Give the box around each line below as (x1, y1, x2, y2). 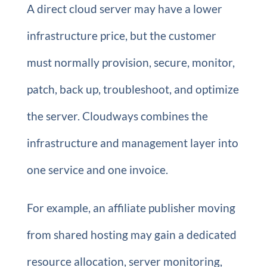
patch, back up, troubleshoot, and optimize (26, 82, 239, 96)
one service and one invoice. (26, 163, 168, 176)
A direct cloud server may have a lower (26, 2, 222, 15)
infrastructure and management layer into (26, 136, 238, 150)
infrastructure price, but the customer (26, 29, 216, 42)
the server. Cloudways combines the (26, 109, 208, 123)
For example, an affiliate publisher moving (26, 201, 235, 215)
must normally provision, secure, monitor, (26, 55, 235, 69)
